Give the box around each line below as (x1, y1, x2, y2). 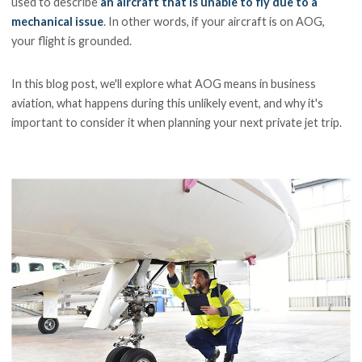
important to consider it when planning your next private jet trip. (11, 115, 343, 129)
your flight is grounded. (11, 33, 135, 48)
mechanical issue (11, 14, 104, 28)
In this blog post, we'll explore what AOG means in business (11, 76, 317, 90)
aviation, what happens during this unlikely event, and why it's (11, 95, 324, 110)
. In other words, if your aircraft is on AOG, (103, 14, 326, 28)
